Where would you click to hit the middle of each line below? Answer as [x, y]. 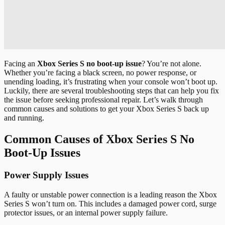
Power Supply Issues [46, 175]
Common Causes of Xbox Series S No [99, 139]
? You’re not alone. [172, 64]
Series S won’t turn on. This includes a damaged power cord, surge [110, 204]
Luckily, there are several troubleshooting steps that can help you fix [111, 91]
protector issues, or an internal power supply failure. [86, 213]
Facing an [21, 64]
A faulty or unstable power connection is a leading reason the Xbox [110, 195]
